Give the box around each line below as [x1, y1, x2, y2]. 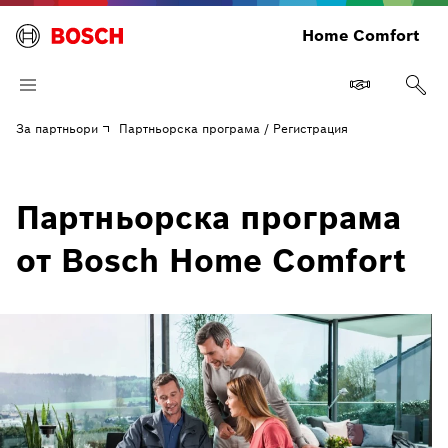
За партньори [16, 121, 98, 136]
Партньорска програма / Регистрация [119, 121, 348, 136]
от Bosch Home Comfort [16, 240, 406, 281]
